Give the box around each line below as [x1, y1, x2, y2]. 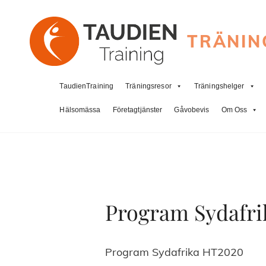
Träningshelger [194, 82, 245, 91]
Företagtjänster [112, 106, 163, 115]
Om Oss [221, 106, 248, 115]
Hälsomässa [59, 106, 101, 115]
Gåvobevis [174, 106, 210, 115]
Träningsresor [125, 82, 172, 91]
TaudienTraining [59, 82, 114, 91]
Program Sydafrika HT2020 [105, 245, 243, 259]
